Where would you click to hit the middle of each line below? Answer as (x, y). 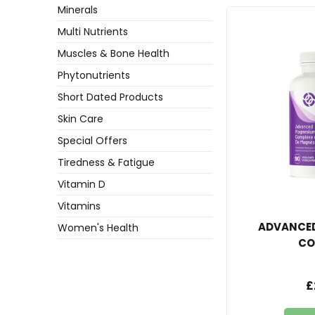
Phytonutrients (94, 75)
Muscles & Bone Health (114, 53)
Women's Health (98, 227)
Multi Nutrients (93, 31)
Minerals (78, 9)
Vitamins (79, 206)
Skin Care (81, 118)
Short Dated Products (110, 97)
